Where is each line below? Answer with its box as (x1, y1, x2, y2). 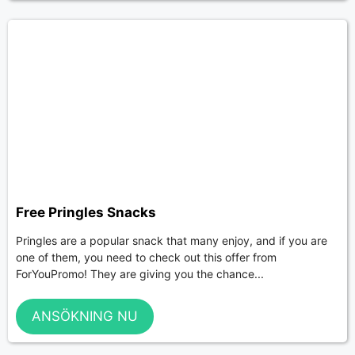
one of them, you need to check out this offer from (16, 250, 277, 265)
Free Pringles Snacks (16, 204, 156, 220)
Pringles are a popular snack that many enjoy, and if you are (16, 234, 327, 248)
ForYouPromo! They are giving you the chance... (16, 267, 264, 281)
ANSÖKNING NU (32, 308, 138, 325)
